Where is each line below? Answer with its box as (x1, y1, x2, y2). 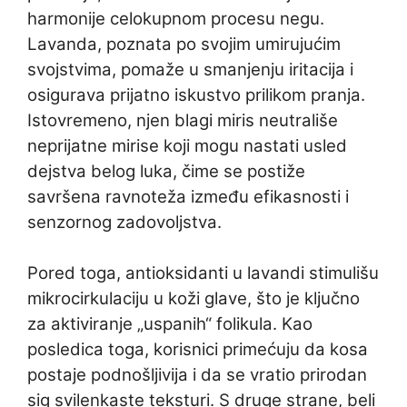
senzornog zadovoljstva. (27, 212, 222, 233)
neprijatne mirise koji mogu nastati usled (27, 135, 347, 156)
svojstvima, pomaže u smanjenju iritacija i (27, 59, 353, 80)
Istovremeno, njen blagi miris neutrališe (27, 110, 338, 131)
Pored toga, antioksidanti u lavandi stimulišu (27, 263, 379, 283)
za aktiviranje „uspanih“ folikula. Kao (27, 313, 313, 334)
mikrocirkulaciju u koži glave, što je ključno (27, 288, 360, 309)
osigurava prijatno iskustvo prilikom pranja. (27, 84, 365, 105)
